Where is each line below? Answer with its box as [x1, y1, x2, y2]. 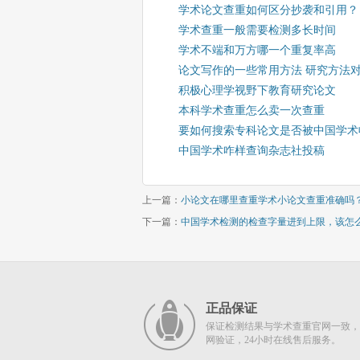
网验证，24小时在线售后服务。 [206, 334, 341, 346]
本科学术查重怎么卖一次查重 [178, 104, 325, 117]
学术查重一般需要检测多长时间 [178, 24, 336, 36]
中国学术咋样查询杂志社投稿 [178, 145, 325, 157]
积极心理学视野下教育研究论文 [178, 84, 336, 96]
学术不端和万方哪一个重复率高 [178, 44, 336, 56]
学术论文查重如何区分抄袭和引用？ [178, 4, 358, 16]
